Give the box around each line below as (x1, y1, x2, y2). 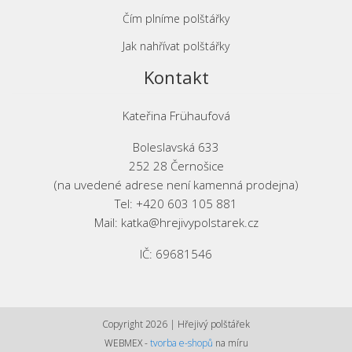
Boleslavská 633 (133, 139, 219, 155)
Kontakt (143, 65, 209, 89)
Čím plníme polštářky (123, 11, 229, 26)
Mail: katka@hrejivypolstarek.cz (93, 214, 258, 230)
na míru (212, 336, 248, 350)
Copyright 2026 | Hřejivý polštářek (102, 317, 250, 331)
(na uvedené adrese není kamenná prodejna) (53, 177, 299, 192)
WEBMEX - (104, 336, 150, 350)
